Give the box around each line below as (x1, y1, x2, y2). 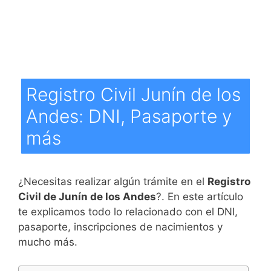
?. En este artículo (156, 191, 243, 203)
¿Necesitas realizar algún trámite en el (18, 175, 207, 188)
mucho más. (18, 236, 77, 248)
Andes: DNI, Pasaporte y (26, 105, 232, 127)
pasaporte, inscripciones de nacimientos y (18, 221, 223, 233)
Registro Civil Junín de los (26, 83, 241, 105)
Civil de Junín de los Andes (18, 191, 156, 203)
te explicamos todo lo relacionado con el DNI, (18, 206, 238, 218)
